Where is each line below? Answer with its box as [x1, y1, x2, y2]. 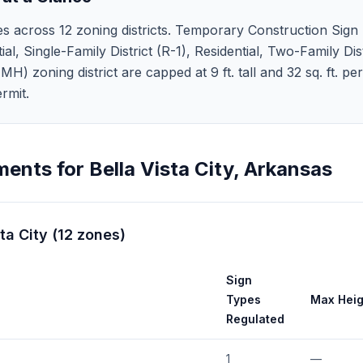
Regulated [226, 312, 284, 326]
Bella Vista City [89, 157, 233, 181]
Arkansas [244, 157, 332, 181]
